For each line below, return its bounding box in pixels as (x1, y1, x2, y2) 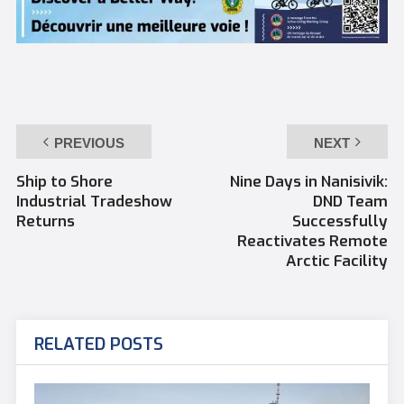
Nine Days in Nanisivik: (230, 171, 389, 193)
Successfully (292, 211, 389, 233)
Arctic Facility (286, 251, 389, 272)
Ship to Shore (15, 171, 113, 193)
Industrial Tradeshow (15, 191, 172, 213)
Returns (15, 211, 75, 233)
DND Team (313, 191, 389, 213)
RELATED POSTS (33, 333, 163, 356)
